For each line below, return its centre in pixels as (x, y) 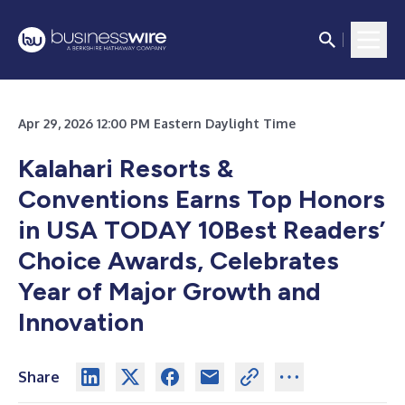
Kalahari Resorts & (126, 168)
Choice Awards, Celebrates (179, 260)
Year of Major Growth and (170, 291)
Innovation (81, 322)
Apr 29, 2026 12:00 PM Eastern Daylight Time (157, 123)
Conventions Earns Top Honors (202, 199)
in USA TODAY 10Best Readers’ (202, 230)
